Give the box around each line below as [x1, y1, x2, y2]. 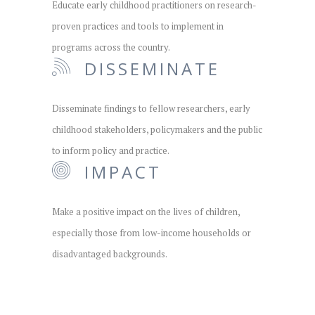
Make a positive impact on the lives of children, [52, 205, 240, 218]
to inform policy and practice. [52, 143, 169, 157]
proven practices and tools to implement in [52, 19, 224, 32]
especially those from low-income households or [52, 226, 251, 239]
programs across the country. [52, 40, 170, 53]
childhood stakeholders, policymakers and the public [52, 122, 262, 136]
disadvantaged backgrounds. [52, 247, 167, 260]
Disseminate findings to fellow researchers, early [52, 101, 250, 115]
